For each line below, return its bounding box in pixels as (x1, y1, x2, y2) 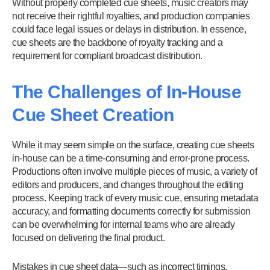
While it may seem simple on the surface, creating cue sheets (12, 140, 254, 150)
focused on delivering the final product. (12, 233, 165, 243)
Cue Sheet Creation (12, 105, 174, 125)
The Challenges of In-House (12, 82, 241, 102)
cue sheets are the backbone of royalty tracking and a (12, 37, 223, 48)
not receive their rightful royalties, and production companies (12, 11, 250, 21)
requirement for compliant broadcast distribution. (12, 51, 202, 61)
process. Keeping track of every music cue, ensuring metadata (12, 193, 258, 203)
